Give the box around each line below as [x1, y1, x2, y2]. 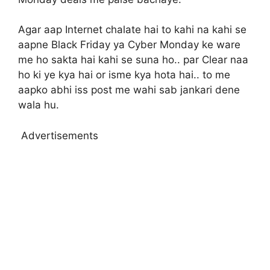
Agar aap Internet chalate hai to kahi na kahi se [18, 24, 246, 36]
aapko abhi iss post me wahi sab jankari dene [18, 84, 240, 96]
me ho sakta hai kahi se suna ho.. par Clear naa [18, 54, 248, 66]
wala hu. [18, 99, 59, 111]
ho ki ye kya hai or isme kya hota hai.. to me [18, 69, 230, 81]
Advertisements [21, 129, 98, 142]
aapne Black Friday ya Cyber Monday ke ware [18, 39, 240, 51]
